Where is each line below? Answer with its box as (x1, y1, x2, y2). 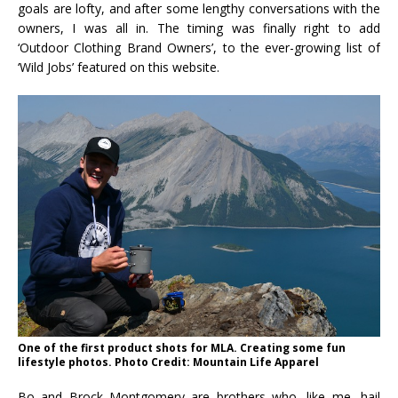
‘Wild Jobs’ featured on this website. (18, 59, 219, 76)
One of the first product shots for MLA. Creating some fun (18, 340, 346, 356)
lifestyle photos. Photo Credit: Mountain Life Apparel (18, 354, 319, 370)
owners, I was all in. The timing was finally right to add (18, 20, 380, 37)
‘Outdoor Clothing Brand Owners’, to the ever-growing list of (18, 39, 380, 57)
